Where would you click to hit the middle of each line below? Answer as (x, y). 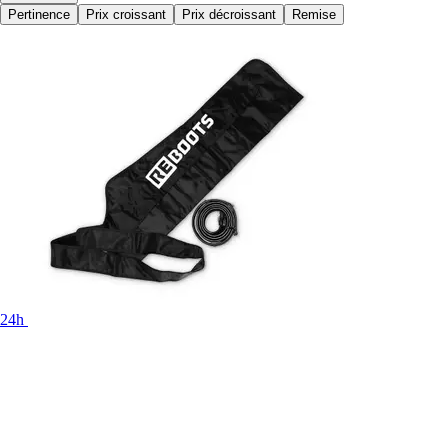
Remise (314, 15)
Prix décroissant (229, 15)
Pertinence (39, 15)
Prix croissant (126, 15)
